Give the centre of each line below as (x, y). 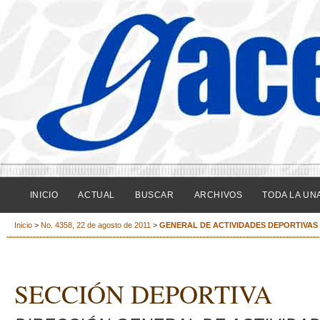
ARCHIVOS (218, 195)
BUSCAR (154, 195)
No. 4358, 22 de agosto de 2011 (96, 225)
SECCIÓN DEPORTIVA (143, 294)
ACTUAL (96, 195)
